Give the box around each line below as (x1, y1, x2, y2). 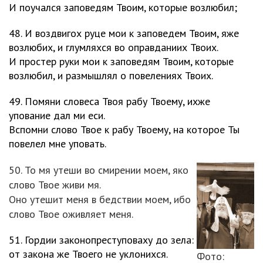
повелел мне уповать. (9, 137, 106, 150)
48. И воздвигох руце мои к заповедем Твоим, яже (9, 26, 239, 40)
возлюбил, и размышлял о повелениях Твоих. (9, 69, 213, 82)
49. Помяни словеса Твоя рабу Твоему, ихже (9, 95, 210, 108)
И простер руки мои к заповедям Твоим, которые (9, 55, 234, 68)
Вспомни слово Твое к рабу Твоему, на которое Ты (9, 123, 240, 136)
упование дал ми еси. (9, 109, 105, 122)
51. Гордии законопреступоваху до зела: (9, 233, 194, 247)
